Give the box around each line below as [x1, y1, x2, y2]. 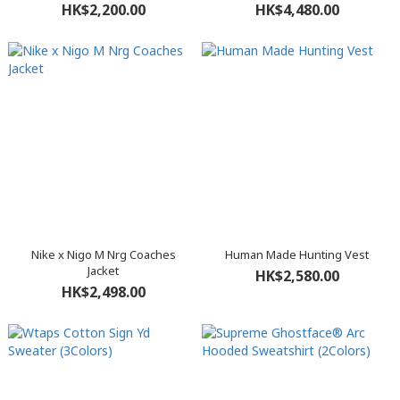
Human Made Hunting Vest [225, 246, 369, 262]
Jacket [87, 262, 119, 279]
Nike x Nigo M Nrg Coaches [30, 246, 176, 262]
